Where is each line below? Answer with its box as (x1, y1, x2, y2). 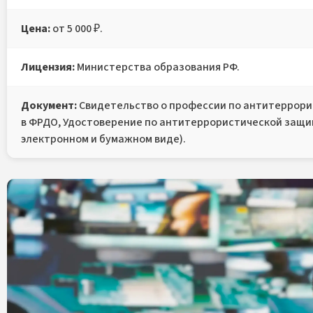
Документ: (21, 97, 77, 113)
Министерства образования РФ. (75, 59, 240, 75)
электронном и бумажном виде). (21, 131, 186, 147)
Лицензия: (21, 59, 75, 75)
